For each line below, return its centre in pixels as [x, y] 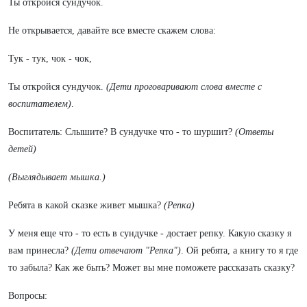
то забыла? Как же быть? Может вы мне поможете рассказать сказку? [151, 268]
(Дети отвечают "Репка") [126, 250]
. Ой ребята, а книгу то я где [240, 250]
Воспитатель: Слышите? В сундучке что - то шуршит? [122, 132]
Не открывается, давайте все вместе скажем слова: [112, 30]
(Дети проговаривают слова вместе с [184, 87]
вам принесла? [40, 250]
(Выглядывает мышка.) [57, 177]
